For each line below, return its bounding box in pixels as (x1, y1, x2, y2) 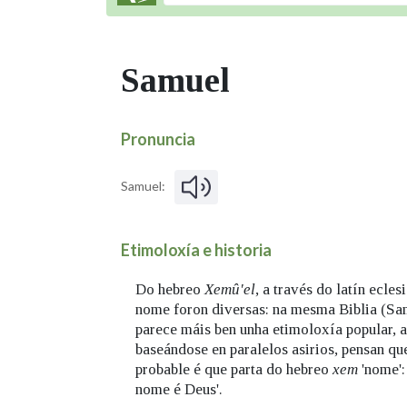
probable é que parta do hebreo (135, 361, 333, 379)
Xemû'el (204, 281, 255, 299)
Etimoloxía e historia (121, 239, 272, 260)
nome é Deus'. (135, 381, 223, 399)
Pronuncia (121, 129, 195, 149)
